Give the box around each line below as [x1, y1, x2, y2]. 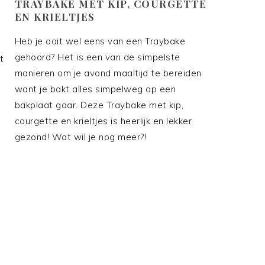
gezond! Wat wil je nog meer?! [14, 131, 147, 143]
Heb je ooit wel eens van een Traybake [14, 35, 186, 47]
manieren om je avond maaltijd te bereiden [14, 67, 202, 79]
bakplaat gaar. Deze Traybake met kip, [14, 99, 184, 111]
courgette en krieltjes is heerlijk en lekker [14, 115, 192, 127]
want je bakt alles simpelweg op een [14, 83, 176, 95]
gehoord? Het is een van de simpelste [14, 51, 180, 63]
